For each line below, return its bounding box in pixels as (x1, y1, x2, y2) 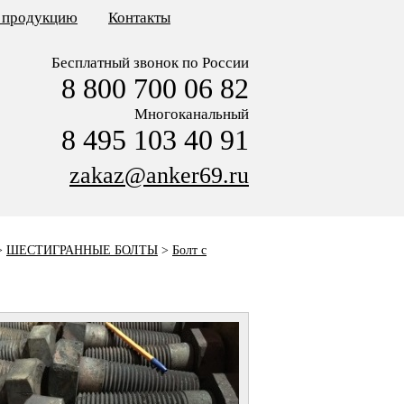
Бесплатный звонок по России (51, 54, 249, 71)
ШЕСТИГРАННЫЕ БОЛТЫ (6, 243, 158, 257)
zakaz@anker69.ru (69, 162, 249, 188)
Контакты (108, 9, 170, 26)
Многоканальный (134, 106, 249, 123)
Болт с (172, 243, 207, 257)
